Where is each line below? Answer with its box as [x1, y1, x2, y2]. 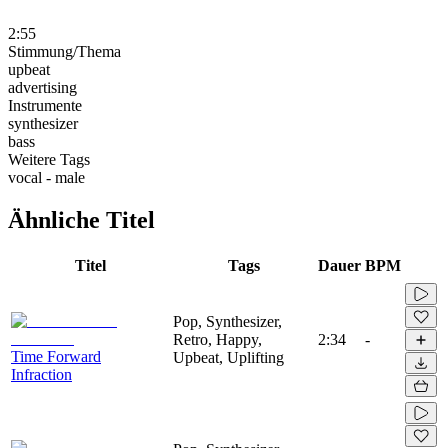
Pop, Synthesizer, [173, 312, 282, 330]
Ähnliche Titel [8, 206, 155, 233]
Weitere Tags [8, 150, 90, 168]
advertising [8, 78, 77, 96]
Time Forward [11, 347, 101, 365]
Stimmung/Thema [8, 42, 121, 60]
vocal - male [8, 168, 85, 186]
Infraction [11, 365, 72, 383]
